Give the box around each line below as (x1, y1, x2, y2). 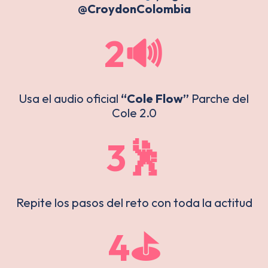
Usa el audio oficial (19, 91, 121, 106)
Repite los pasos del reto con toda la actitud (16, 195, 252, 211)
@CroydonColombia (77, 1, 191, 17)
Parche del (189, 91, 249, 106)
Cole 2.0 (111, 105, 157, 121)
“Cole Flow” (121, 91, 189, 106)
